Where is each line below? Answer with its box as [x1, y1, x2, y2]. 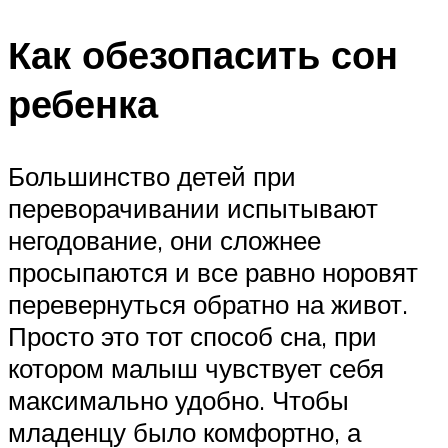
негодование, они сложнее [8, 224, 321, 257]
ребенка [8, 79, 158, 129]
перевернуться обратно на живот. [8, 288, 408, 321]
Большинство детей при [8, 160, 296, 193]
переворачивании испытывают [8, 192, 378, 225]
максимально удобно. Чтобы [8, 384, 349, 417]
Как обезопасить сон [8, 30, 398, 80]
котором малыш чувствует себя [8, 352, 384, 385]
